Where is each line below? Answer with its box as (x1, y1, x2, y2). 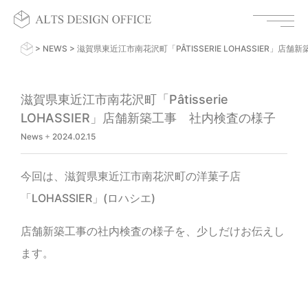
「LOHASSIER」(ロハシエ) (21, 191, 155, 205)
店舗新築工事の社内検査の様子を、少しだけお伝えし (21, 224, 285, 238)
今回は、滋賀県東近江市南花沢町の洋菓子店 (21, 169, 241, 183)
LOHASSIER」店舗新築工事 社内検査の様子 (21, 111, 276, 125)
